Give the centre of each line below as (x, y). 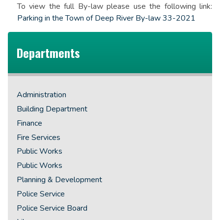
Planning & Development (60, 179)
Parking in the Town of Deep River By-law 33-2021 (108, 18)
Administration (42, 95)
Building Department (52, 109)
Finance (30, 123)
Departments (48, 52)
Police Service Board (52, 208)
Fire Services (39, 137)
